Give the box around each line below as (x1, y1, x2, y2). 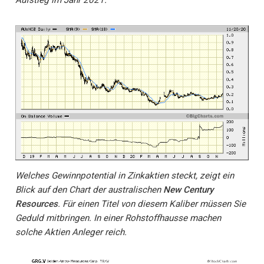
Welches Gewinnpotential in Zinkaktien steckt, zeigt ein (15, 170, 234, 181)
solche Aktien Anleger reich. (15, 227, 127, 238)
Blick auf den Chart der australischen (15, 184, 163, 196)
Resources (15, 199, 58, 210)
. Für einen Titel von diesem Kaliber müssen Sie (58, 199, 246, 210)
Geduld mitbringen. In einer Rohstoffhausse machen (15, 213, 221, 224)
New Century (163, 184, 213, 196)
